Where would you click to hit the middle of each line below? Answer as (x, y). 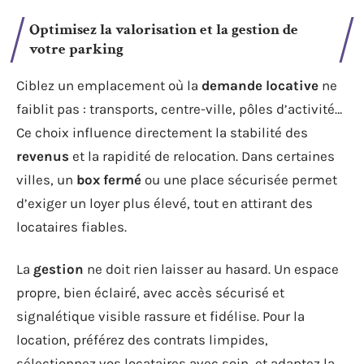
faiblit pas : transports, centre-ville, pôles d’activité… (179, 109)
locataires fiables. (71, 227)
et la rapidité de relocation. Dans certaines (202, 156)
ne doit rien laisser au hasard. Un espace (211, 269)
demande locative (260, 85)
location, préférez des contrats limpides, (142, 339)
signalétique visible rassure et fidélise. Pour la (160, 316)
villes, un (46, 180)
